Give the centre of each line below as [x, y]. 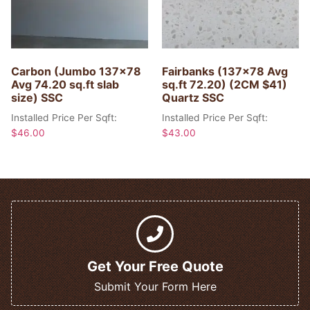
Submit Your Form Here [155, 287]
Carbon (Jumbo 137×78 [76, 72]
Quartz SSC [193, 98]
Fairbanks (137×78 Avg [225, 72]
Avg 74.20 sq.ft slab [65, 85]
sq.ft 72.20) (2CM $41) [225, 85]
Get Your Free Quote [155, 267]
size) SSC [37, 98]
